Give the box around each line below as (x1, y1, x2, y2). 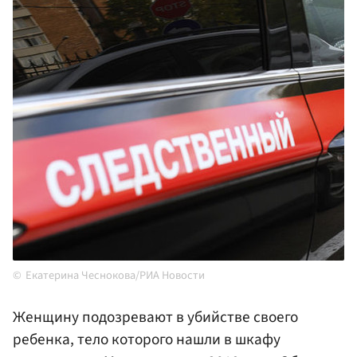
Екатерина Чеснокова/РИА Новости (25, 267, 205, 284)
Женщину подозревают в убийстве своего (13, 306, 298, 329)
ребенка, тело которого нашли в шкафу (13, 328, 280, 351)
